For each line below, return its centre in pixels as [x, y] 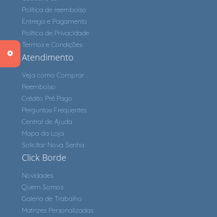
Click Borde [44, 158]
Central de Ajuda [47, 122]
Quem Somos [43, 187]
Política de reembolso [54, 10]
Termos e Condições [52, 45]
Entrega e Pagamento [54, 22]
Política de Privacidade [55, 33]
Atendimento [48, 57]
